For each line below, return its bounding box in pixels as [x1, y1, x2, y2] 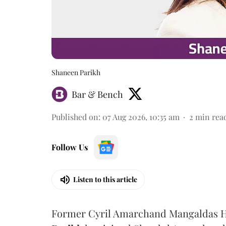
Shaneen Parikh [51, 67, 100, 77]
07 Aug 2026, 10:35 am [102, 111, 180, 122]
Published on [51, 111, 98, 122]
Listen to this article [73, 175, 137, 184]
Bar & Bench [72, 88, 123, 100]
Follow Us [51, 141, 88, 152]
